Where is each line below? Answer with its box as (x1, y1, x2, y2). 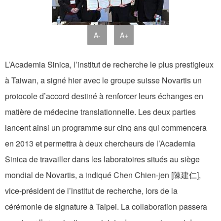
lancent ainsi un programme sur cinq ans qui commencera (5, 122, 207, 134)
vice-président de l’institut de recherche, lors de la (5, 185, 178, 197)
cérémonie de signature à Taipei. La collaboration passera (5, 201, 207, 213)
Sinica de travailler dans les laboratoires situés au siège (5, 153, 200, 165)
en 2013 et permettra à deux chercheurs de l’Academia (5, 138, 195, 149)
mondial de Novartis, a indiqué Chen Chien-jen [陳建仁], (5, 169, 201, 181)
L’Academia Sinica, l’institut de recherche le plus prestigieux (5, 59, 214, 71)
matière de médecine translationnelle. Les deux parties (5, 106, 196, 118)
